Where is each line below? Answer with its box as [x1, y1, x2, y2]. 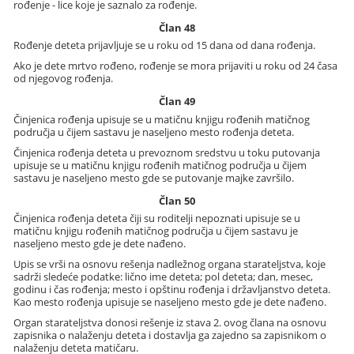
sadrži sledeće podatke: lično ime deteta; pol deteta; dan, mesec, [13, 269, 314, 284]
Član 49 [158, 94, 195, 109]
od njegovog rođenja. [13, 71, 114, 86]
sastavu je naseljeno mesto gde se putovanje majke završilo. [13, 170, 295, 185]
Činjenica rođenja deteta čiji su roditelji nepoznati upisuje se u [13, 210, 301, 225]
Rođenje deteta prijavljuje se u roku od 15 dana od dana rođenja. [13, 38, 316, 53]
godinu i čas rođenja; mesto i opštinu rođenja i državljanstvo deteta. [13, 281, 331, 296]
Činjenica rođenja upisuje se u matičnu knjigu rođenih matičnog [13, 111, 311, 126]
